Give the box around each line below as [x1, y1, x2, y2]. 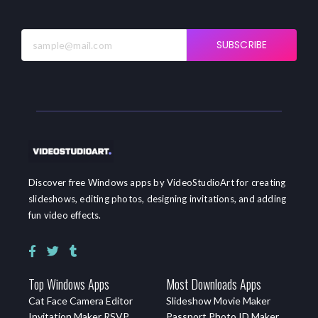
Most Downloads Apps [166, 275, 261, 294]
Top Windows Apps [28, 275, 109, 294]
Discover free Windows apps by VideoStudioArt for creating [28, 177, 286, 189]
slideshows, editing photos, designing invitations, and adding [28, 193, 287, 205]
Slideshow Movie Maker [166, 295, 270, 307]
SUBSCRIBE [216, 37, 267, 52]
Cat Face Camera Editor [28, 295, 133, 307]
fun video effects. [28, 209, 102, 221]
